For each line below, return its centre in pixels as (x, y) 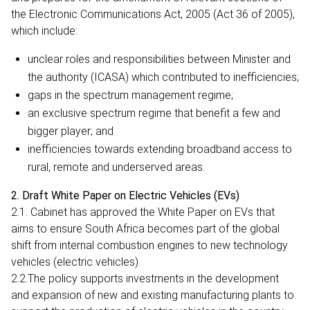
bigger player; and (71, 131)
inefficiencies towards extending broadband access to (160, 149)
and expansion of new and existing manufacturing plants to (153, 295)
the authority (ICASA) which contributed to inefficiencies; (163, 77)
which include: (44, 30)
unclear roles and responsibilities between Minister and (159, 59)
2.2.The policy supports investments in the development (145, 278)
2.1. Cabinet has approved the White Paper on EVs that (143, 212)
